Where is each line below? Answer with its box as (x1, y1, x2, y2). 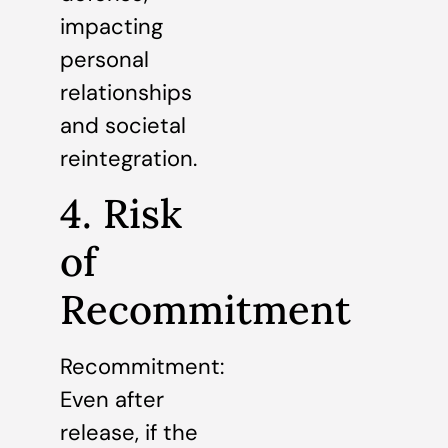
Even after (60, 384, 164, 414)
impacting (60, 12, 163, 42)
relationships (60, 78, 192, 108)
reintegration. (60, 144, 197, 174)
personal (60, 45, 149, 75)
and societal (60, 111, 186, 141)
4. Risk (60, 187, 182, 239)
